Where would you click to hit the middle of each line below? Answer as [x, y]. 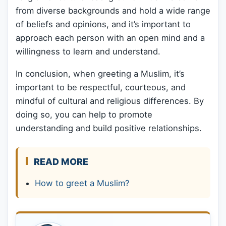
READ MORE [61, 161]
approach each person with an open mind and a [110, 38]
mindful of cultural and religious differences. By [110, 101]
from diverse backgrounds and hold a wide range [113, 11]
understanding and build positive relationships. [109, 128]
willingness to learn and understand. [88, 52]
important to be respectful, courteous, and [101, 87]
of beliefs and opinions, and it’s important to [103, 24]
